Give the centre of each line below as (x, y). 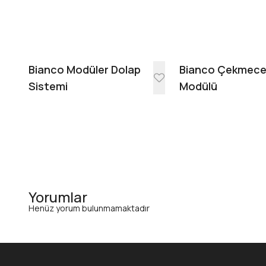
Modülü (199, 86)
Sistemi (48, 86)
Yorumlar (58, 197)
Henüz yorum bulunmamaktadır (89, 208)
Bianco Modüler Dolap (85, 70)
